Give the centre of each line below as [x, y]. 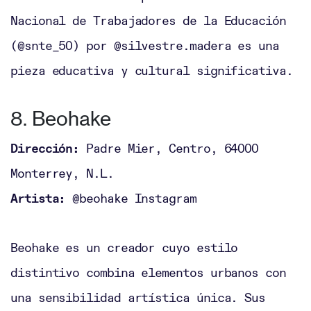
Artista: [38, 199]
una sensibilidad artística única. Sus [138, 298]
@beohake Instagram [131, 199]
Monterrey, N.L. [62, 174]
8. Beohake [61, 119]
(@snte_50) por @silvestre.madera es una [145, 46]
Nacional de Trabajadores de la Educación [148, 21]
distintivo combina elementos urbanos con [148, 273]
